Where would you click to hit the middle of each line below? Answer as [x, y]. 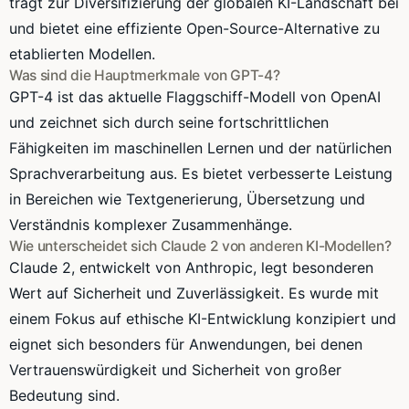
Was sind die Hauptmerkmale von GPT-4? [145, 75]
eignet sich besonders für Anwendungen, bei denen [186, 344]
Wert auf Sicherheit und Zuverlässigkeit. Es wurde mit [194, 293]
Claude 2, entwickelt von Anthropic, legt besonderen [191, 267]
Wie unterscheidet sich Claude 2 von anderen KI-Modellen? [200, 246]
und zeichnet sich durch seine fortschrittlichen [169, 122]
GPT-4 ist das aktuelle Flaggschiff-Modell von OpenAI [195, 96]
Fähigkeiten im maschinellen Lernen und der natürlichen [200, 147]
